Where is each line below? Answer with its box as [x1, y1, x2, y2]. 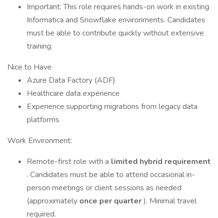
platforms [27, 114, 59, 125]
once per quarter [79, 196, 144, 206]
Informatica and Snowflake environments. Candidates [27, 15, 205, 25]
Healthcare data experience [27, 88, 120, 99]
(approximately [27, 196, 79, 206]
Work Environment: [7, 135, 74, 146]
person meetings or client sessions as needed [27, 182, 182, 193]
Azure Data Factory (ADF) [27, 75, 115, 86]
